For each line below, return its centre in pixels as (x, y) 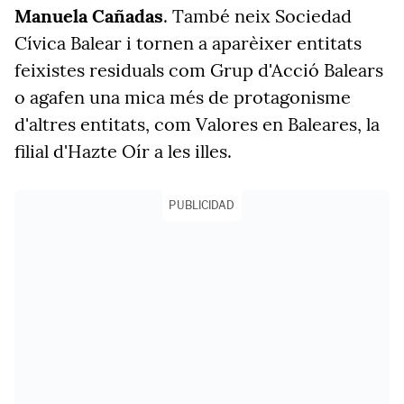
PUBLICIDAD (202, 205)
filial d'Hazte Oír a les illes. (123, 151)
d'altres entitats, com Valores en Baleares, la (197, 124)
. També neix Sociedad (257, 16)
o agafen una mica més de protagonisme (183, 97)
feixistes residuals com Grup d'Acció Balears (199, 70)
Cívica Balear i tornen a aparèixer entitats (188, 43)
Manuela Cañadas (89, 16)
